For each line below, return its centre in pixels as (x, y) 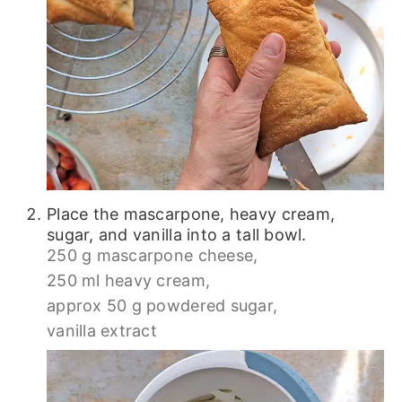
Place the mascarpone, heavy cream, (191, 214)
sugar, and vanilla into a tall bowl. (176, 234)
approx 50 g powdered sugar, (162, 305)
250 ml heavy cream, (128, 280)
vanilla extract (102, 330)
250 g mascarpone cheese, (152, 255)
